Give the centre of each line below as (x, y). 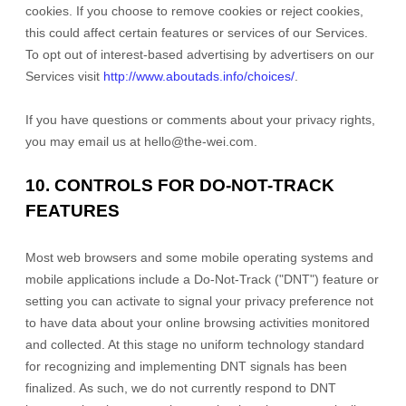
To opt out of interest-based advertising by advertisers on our (200, 54)
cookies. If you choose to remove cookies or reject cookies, (194, 11)
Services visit (64, 76)
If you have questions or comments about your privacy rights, (200, 120)
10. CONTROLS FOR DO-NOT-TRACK (180, 185)
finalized (49, 388)
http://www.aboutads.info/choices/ (199, 76)
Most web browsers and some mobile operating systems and (199, 257)
